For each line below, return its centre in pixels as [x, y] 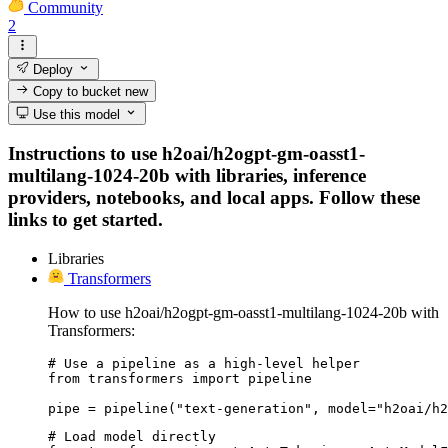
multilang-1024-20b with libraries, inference [187, 176]
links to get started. [85, 220]
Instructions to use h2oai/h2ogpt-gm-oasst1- [186, 154]
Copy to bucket [77, 92]
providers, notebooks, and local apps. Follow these [214, 198]
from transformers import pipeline [180, 378]
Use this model [75, 114]
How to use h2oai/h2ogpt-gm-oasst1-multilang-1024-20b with [243, 312]
